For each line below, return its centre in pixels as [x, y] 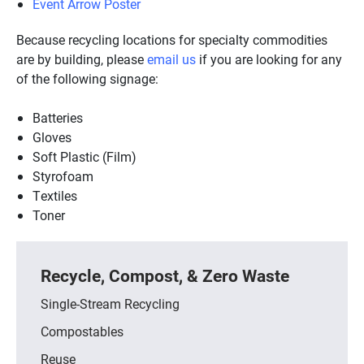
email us [171, 59]
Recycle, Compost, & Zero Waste [165, 275]
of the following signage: [87, 78]
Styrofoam [63, 176]
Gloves [52, 137]
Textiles [55, 195]
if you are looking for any [269, 59]
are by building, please [82, 59]
